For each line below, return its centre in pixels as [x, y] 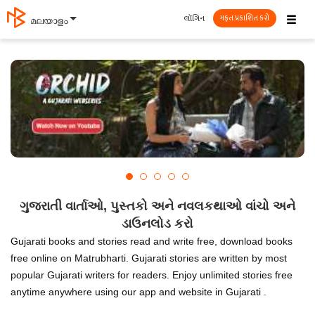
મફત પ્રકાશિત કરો [245, 18]
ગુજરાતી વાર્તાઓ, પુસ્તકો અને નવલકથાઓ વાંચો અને [157, 206]
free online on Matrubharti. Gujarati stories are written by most [149, 258]
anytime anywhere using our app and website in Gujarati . [139, 291]
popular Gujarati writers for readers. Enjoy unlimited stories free [152, 275]
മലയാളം [49, 21]
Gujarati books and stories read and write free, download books [152, 241]
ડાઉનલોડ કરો [157, 223]
